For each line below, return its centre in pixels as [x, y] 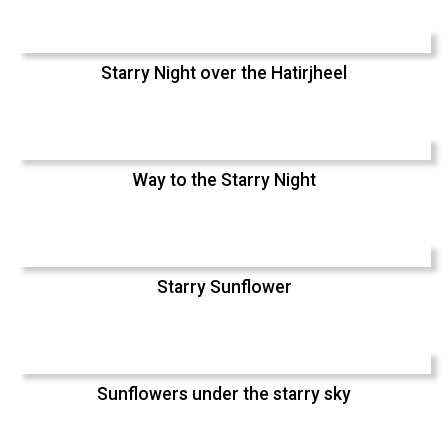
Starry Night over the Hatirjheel [224, 72]
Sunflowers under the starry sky [224, 393]
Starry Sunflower [224, 286]
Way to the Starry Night [224, 179]
